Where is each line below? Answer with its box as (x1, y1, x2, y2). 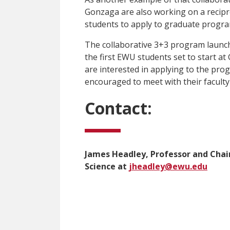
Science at (85, 160, 129, 172)
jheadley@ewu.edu (129, 160, 207, 172)
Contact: (85, 97, 152, 119)
